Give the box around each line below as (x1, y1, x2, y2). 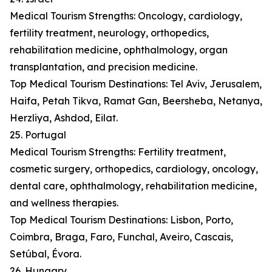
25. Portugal (10, 129, 66, 141)
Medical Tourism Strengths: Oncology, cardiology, (10, 10, 242, 22)
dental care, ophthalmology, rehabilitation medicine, (10, 180, 257, 192)
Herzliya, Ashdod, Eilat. (10, 112, 118, 124)
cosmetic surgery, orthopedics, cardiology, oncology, (10, 163, 258, 175)
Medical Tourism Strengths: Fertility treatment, (10, 146, 226, 158)
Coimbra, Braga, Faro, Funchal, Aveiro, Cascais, (10, 231, 233, 243)
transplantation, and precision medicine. (10, 61, 197, 73)
